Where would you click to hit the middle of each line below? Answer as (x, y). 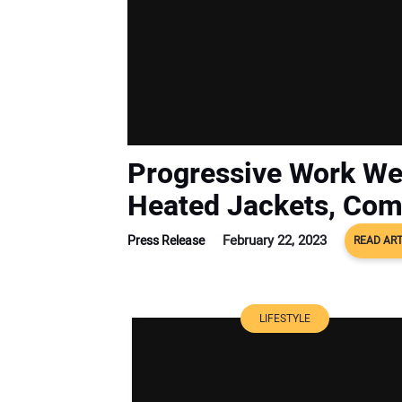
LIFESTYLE (284, 318)
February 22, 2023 (275, 240)
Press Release (166, 240)
